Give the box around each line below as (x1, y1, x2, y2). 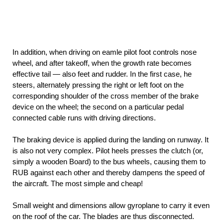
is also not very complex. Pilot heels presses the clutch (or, (12, 146, 203, 155)
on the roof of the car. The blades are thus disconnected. (12, 212, 194, 221)
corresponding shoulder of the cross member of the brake (12, 92, 199, 101)
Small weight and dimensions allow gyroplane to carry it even (12, 201, 210, 210)
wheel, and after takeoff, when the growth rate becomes (12, 59, 192, 68)
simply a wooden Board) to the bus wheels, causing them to (12, 157, 206, 166)
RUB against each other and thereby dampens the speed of (12, 168, 205, 177)
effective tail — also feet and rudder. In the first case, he (12, 70, 192, 79)
